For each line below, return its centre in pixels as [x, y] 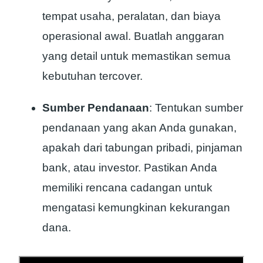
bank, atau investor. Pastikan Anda [130, 168]
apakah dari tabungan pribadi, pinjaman [142, 148]
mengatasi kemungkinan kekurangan [136, 208]
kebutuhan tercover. [92, 76]
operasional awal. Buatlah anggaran [133, 36]
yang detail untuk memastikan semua [136, 56]
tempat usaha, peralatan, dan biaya [131, 16]
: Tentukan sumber [196, 108]
